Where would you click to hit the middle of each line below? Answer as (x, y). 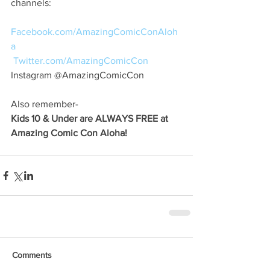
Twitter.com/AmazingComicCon (81, 61)
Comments (32, 255)
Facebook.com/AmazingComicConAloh (94, 32)
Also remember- (45, 104)
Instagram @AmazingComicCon (77, 75)
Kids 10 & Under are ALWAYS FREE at (91, 118)
